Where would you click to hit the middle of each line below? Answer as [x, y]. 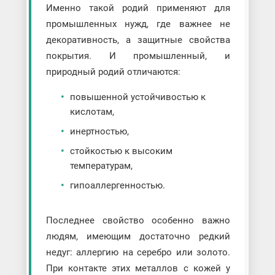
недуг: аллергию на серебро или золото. [138, 252]
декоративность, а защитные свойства [138, 40]
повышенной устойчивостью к [137, 97]
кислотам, [92, 111]
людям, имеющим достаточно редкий [138, 236]
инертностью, [99, 131]
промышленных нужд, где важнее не [138, 24]
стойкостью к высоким [121, 151]
